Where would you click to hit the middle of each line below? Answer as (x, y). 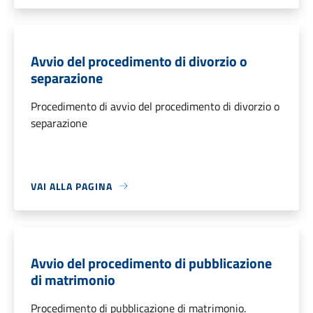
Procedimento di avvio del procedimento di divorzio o (155, 106)
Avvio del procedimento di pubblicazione (151, 263)
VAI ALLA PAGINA (72, 186)
